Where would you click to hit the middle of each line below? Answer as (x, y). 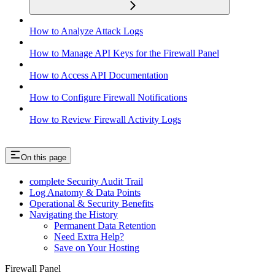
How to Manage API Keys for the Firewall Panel (124, 53)
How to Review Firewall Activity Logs (105, 120)
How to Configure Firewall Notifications (108, 98)
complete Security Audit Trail (86, 182)
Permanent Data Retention (105, 226)
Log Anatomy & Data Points (85, 193)
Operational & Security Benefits (91, 204)
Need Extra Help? (89, 237)
